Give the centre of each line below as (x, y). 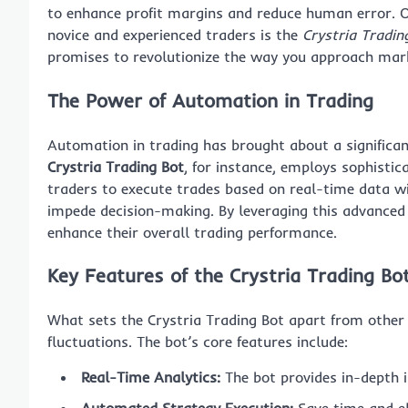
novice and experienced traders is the (175, 35)
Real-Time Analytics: (151, 377)
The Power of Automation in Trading (210, 100)
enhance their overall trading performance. (192, 232)
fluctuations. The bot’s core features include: (198, 342)
